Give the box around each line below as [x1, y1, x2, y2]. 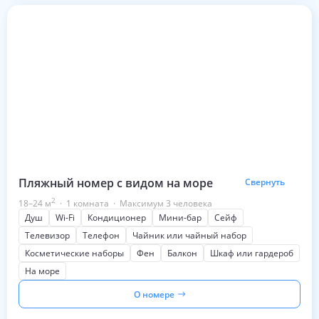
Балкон [167, 247, 197, 259]
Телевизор [25, 229, 70, 241]
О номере [133, 288, 174, 300]
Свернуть [245, 175, 285, 188]
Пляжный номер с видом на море [27, 175, 213, 191]
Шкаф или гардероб [210, 247, 293, 259]
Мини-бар [159, 211, 202, 224]
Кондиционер [88, 211, 146, 224]
